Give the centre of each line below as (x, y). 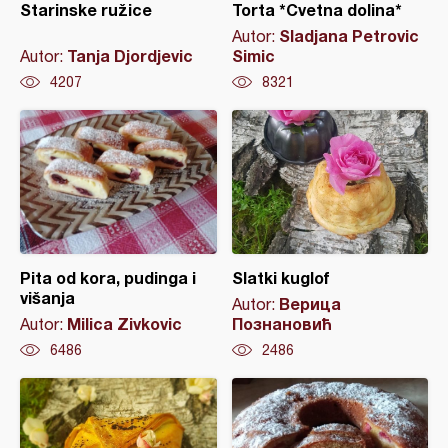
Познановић (281, 323)
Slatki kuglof (280, 277)
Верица (309, 303)
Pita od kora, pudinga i (108, 277)
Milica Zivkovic (124, 323)
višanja (47, 297)
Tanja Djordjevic (130, 55)
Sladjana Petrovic (348, 35)
